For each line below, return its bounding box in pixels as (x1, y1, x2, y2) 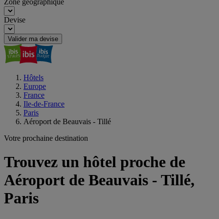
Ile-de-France (23, 100, 65, 108)
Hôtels (23, 73, 44, 82)
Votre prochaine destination (4, 134, 88, 142)
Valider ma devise (8, 35, 58, 43)
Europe (23, 82, 46, 90)
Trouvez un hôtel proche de (4, 153, 185, 171)
